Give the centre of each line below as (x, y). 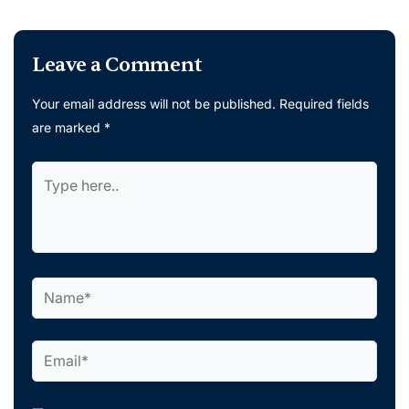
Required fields (324, 103)
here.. (50, 196)
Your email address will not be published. (154, 103)
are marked (68, 127)
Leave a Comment (118, 64)
